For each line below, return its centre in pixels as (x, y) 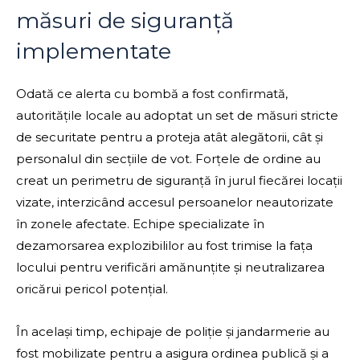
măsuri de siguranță (125, 21)
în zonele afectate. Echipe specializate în (140, 224)
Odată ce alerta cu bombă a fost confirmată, (152, 94)
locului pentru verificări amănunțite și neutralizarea (170, 268)
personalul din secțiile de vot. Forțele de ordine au (168, 159)
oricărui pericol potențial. (92, 289)
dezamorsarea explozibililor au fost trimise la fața (164, 246)
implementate (94, 51)
